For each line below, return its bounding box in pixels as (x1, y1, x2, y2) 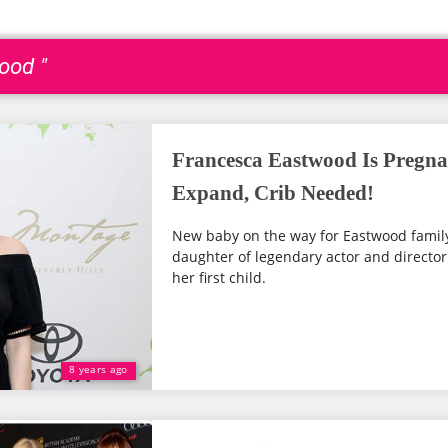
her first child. (171, 268, 266, 287)
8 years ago (69, 362, 128, 376)
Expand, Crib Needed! (171, 181, 374, 205)
